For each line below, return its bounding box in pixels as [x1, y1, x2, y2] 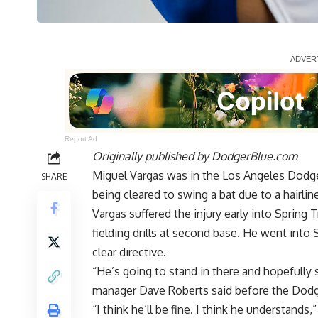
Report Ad [65, 135, 98, 143]
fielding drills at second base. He [92, 226, 261, 241]
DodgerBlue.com [212, 149, 297, 164]
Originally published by [92, 149, 212, 164]
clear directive [92, 245, 163, 260]
